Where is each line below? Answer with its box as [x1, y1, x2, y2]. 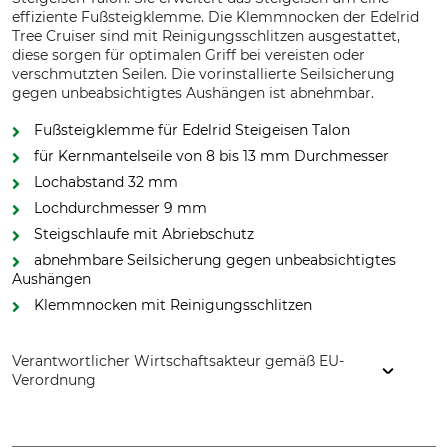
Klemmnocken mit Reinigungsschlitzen [34, 296, 312, 314]
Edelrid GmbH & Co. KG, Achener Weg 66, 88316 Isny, [12, 416, 381, 434]
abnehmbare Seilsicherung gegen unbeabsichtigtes [34, 251, 396, 269]
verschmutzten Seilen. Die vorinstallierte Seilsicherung [12, 65, 395, 83]
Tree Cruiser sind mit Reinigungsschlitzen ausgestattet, [12, 27, 400, 45]
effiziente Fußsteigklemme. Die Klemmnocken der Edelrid [12, 8, 419, 26]
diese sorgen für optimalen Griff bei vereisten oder [12, 46, 365, 64]
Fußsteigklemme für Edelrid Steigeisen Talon [34, 121, 350, 139]
